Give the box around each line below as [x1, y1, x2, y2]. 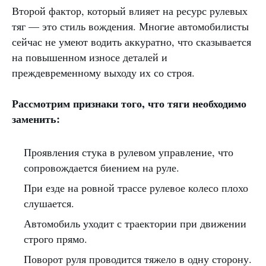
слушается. [24, 196, 74, 211]
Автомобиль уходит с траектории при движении [24, 216, 246, 231]
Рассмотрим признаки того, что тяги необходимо [12, 96, 246, 112]
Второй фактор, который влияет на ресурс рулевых [12, 4, 248, 18]
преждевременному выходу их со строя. [12, 65, 195, 80]
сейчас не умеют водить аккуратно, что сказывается [12, 34, 251, 49]
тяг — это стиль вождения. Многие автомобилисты [12, 19, 249, 34]
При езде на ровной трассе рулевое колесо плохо [24, 180, 248, 195]
